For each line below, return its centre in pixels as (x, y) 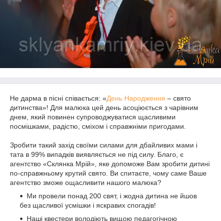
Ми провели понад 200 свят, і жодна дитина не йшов (112, 196)
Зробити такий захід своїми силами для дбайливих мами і (104, 145)
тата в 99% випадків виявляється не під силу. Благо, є (97, 154)
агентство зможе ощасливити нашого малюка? (86, 183)
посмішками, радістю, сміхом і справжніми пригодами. (98, 126)
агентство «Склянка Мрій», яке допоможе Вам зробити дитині (110, 164)
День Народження (136, 98)
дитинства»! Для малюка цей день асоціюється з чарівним (104, 108)
